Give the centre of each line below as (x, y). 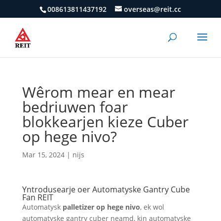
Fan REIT (37, 197)
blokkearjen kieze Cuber (105, 122)
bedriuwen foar (75, 107)
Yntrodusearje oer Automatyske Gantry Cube (106, 189)
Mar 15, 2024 (43, 155)
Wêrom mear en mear (98, 92)
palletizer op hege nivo (101, 207)
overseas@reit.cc (153, 9)
